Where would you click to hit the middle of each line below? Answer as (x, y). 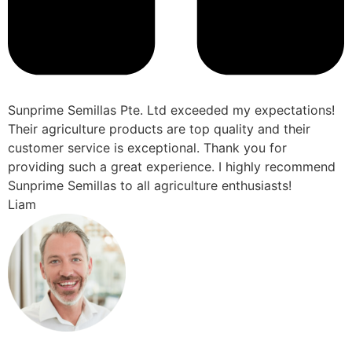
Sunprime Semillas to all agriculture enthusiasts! (150, 185)
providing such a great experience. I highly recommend (172, 166)
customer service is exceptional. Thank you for (147, 147)
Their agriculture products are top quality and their (159, 128)
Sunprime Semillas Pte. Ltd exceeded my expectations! (171, 110)
